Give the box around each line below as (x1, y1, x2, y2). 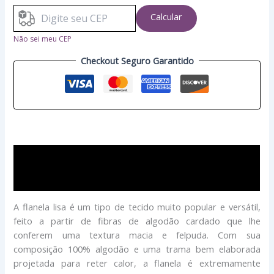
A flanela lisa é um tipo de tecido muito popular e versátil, (13, 200, 261, 213)
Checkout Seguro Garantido (80, 54, 194, 67)
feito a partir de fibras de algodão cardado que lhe (13, 214, 261, 227)
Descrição (13, 150, 54, 163)
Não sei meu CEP (13, 33, 72, 44)
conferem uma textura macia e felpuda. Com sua (13, 228, 261, 241)
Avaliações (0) (13, 172, 70, 185)
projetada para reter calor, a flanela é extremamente (13, 256, 261, 269)
